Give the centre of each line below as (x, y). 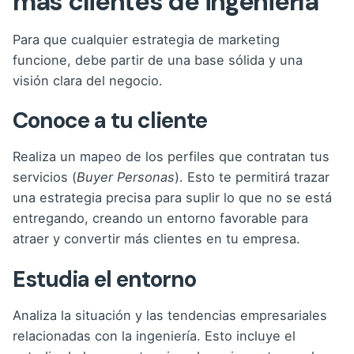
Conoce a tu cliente (110, 121)
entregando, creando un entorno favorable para (160, 218)
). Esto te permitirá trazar (252, 177)
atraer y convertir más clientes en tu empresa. (156, 239)
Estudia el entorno (105, 279)
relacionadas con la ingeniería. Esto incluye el (154, 335)
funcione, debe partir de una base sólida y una (158, 60)
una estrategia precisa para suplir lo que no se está (172, 198)
